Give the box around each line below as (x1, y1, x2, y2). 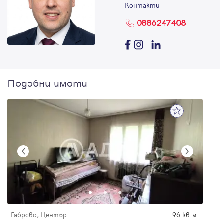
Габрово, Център (11, 209, 67, 219)
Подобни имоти (7, 75, 87, 90)
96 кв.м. (172, 209, 199, 219)
